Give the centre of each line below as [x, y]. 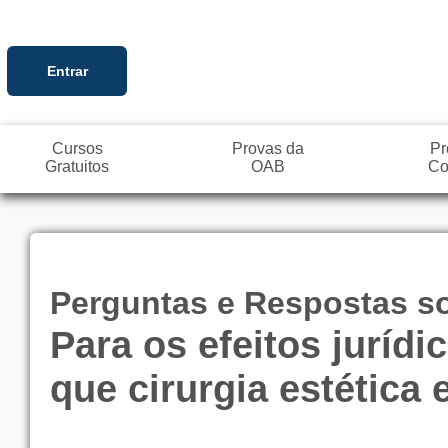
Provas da [268, 148]
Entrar [67, 70]
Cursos [77, 148]
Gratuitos [77, 166]
